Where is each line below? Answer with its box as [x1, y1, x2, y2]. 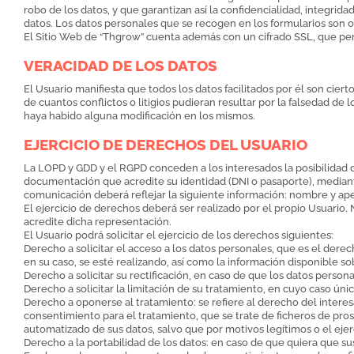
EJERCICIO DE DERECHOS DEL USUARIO [24, 136, 307, 154]
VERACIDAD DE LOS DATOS [24, 57, 217, 75]
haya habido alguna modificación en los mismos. [24, 110, 255, 122]
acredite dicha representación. [24, 216, 171, 228]
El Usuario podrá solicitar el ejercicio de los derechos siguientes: [24, 229, 333, 242]
